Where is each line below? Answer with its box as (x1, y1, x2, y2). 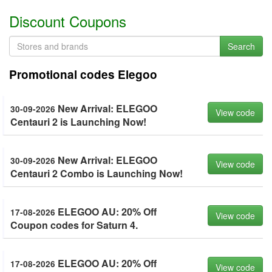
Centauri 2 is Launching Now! (10, 115, 146, 129)
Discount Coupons (9, 10, 126, 32)
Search (228, 40, 255, 52)
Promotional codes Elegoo (9, 66, 157, 83)
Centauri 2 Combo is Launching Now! (10, 166, 183, 180)
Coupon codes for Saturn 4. (10, 218, 138, 232)
